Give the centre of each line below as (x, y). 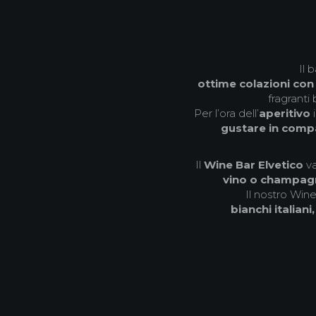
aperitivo (284, 113)
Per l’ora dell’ (226, 113)
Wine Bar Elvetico (254, 164)
